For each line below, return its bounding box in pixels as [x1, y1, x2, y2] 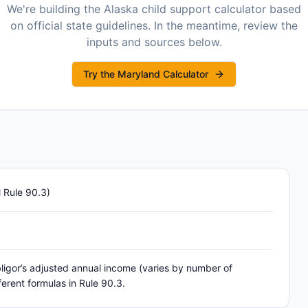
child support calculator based [138, 2, 301, 16]
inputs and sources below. [86, 35, 222, 49]
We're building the [7, 2, 104, 16]
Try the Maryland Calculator [83, 68, 208, 80]
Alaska [104, 2, 138, 16]
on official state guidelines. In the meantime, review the [10, 19, 298, 32]
